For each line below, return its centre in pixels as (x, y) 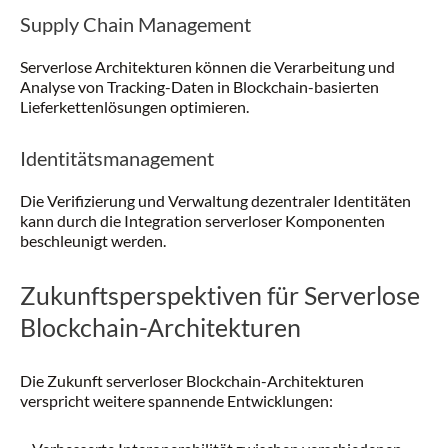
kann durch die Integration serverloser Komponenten (202, 220)
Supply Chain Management (135, 24)
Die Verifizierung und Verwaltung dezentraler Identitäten (215, 200)
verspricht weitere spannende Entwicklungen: (176, 400)
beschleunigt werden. (93, 240)
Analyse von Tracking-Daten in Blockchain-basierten (199, 86)
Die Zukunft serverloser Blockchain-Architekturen (192, 380)
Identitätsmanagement (117, 158)
